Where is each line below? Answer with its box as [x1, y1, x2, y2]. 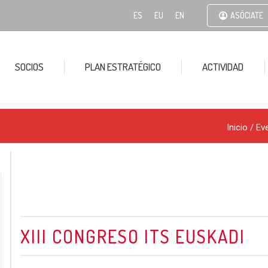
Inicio [227, 121, 248, 133]
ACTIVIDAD [202, 60, 244, 74]
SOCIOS [14, 60, 44, 74]
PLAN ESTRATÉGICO [85, 60, 162, 74]
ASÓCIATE [230, 10, 263, 20]
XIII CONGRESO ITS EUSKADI [20, 224, 245, 248]
